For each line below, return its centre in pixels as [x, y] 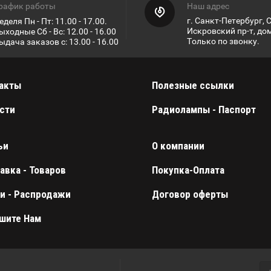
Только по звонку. [223, 41]
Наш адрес [208, 6]
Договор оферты [190, 194]
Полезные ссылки [193, 86]
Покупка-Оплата [188, 170]
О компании [178, 146]
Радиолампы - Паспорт [204, 110]
